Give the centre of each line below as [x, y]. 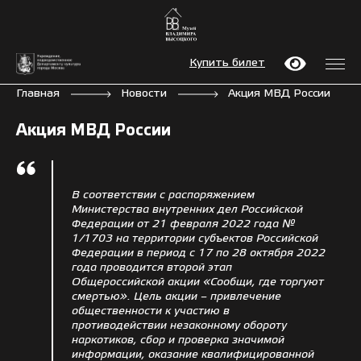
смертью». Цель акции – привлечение [176, 297]
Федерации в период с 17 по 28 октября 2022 [199, 253]
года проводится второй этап [152, 268]
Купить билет [227, 64]
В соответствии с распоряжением [163, 195]
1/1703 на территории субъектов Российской [195, 239]
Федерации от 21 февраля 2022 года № [183, 224]
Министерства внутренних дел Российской [187, 210]
